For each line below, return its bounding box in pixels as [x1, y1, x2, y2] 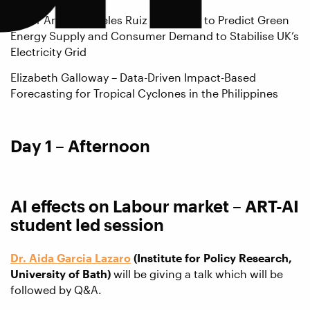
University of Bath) [10, 267, 111, 281]
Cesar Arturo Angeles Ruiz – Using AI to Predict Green [10, 12, 289, 26]
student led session [10, 215, 164, 235]
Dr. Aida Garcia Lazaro [10, 251, 131, 265]
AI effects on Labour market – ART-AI [10, 196, 299, 217]
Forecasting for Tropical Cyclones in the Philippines [10, 86, 278, 100]
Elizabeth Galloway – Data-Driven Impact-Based [10, 70, 256, 84]
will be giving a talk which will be [111, 267, 283, 281]
